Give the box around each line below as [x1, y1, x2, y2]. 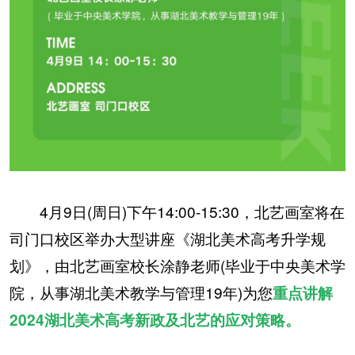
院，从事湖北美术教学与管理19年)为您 [9, 281, 273, 303]
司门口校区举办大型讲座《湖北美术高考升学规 [9, 227, 326, 249]
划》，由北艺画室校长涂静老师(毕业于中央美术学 [9, 254, 345, 276]
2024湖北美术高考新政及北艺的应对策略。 [9, 308, 300, 330]
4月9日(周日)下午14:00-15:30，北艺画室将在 [9, 200, 345, 222]
